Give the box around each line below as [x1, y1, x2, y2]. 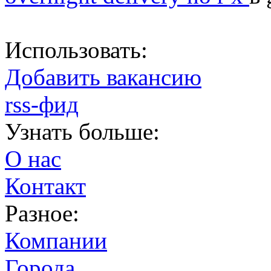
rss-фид [5, 91, 79, 118]
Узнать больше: [5, 119, 160, 145]
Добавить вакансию [5, 64, 201, 91]
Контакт [5, 173, 86, 200]
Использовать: [5, 37, 148, 64]
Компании [5, 227, 107, 254]
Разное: [5, 200, 79, 227]
